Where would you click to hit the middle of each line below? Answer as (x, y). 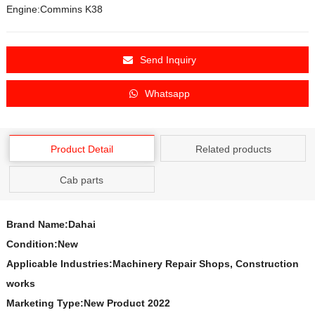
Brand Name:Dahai (51, 224)
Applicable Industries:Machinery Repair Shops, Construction (152, 263)
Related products (233, 149)
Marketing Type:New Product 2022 (88, 303)
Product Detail (82, 149)
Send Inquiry (168, 59)
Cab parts (82, 180)
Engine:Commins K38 (54, 9)
